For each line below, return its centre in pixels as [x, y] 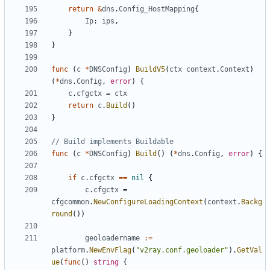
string [106, 262]
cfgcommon [70, 202]
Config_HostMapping [157, 9]
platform [68, 250]
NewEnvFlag [110, 250]
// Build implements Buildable [112, 142]
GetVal [250, 250]
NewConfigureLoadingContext [148, 202]
